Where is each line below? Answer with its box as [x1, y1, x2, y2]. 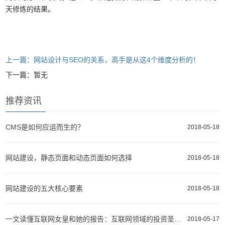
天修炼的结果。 [6, 5, 55, 13]
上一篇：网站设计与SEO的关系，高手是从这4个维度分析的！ [6, 56, 200, 64]
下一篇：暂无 [6, 71, 48, 79]
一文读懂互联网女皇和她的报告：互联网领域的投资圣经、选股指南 [174, 215, 182, 223]
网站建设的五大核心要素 [6, 184, 83, 192]
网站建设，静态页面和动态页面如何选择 [6, 154, 133, 162]
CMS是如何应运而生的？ [6, 123, 85, 131]
